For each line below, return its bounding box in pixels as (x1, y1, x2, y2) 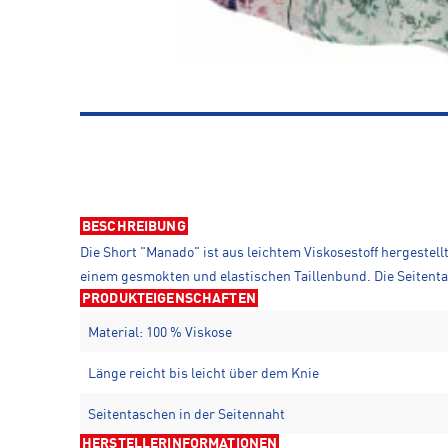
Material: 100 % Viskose (88, 326, 232, 340)
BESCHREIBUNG (82, 220, 186, 234)
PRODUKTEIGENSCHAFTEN (82, 292, 256, 306)
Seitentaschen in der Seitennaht (88, 408, 285, 422)
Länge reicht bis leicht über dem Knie (88, 367, 319, 381)
